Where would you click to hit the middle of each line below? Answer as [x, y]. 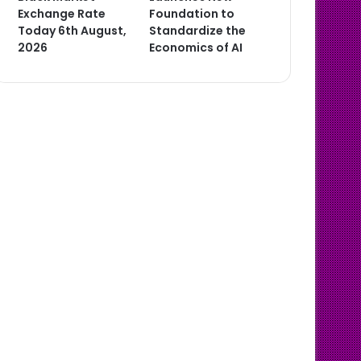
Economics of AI [196, 48]
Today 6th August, [73, 31]
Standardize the [198, 31]
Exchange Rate [62, 14]
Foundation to [192, 14]
